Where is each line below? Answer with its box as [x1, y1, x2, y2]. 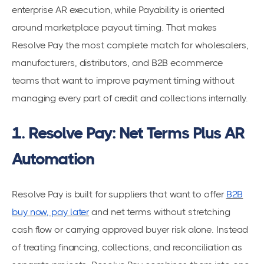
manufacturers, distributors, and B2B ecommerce [12, 57, 223, 68]
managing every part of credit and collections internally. [12, 92, 249, 104]
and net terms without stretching [89, 206, 230, 217]
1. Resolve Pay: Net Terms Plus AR [12, 123, 245, 143]
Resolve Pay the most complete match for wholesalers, [12, 39, 249, 51]
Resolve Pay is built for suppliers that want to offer [12, 188, 226, 200]
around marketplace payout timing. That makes [12, 21, 217, 33]
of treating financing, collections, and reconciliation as [12, 241, 243, 253]
